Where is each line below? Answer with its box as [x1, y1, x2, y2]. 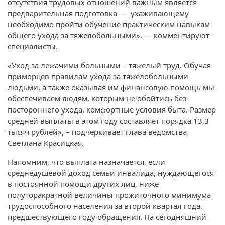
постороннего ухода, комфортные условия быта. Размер [8, 104, 216, 115]
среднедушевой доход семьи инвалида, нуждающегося [8, 167, 214, 178]
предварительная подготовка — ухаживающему [8, 8, 189, 18]
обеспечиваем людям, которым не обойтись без [8, 93, 186, 103]
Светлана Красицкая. [8, 137, 84, 148]
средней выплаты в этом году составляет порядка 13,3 [8, 115, 209, 126]
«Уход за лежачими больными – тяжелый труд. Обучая [8, 60, 211, 70]
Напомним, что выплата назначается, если [8, 156, 165, 167]
